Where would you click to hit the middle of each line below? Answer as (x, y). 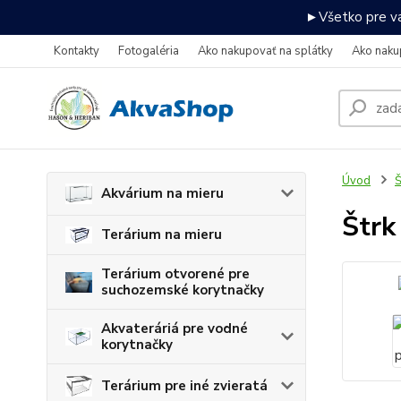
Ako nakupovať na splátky (265, 51)
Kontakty (77, 51)
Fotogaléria (149, 51)
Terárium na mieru (162, 235)
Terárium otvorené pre (175, 274)
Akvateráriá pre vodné (175, 329)
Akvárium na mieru (162, 194)
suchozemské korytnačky (183, 290)
